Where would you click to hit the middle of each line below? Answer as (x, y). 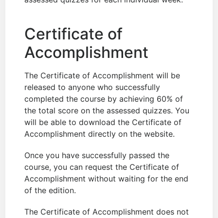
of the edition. (50, 191)
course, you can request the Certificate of (102, 167)
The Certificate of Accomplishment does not (107, 212)
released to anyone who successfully (92, 87)
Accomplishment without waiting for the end (107, 179)
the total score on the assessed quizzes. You (107, 111)
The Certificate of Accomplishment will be (102, 76)
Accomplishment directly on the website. (100, 134)
